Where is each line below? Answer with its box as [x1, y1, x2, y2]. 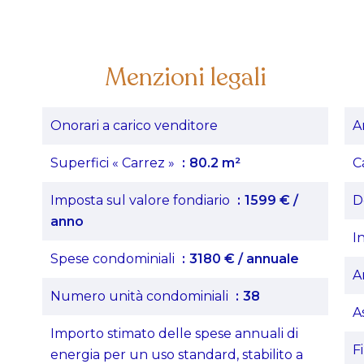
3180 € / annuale [189, 251, 299, 266]
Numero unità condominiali [50, 288, 232, 304]
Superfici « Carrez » [50, 155, 178, 171]
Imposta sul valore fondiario [50, 193, 233, 208]
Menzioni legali [104, 61, 266, 94]
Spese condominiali [50, 251, 178, 266]
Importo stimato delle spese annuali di [50, 326, 298, 341]
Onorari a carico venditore [50, 118, 218, 133]
